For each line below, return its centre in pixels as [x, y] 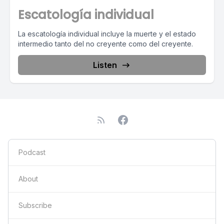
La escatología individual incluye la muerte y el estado [107, 34]
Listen [105, 65]
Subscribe [35, 205]
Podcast [32, 152]
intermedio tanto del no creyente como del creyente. [105, 44]
